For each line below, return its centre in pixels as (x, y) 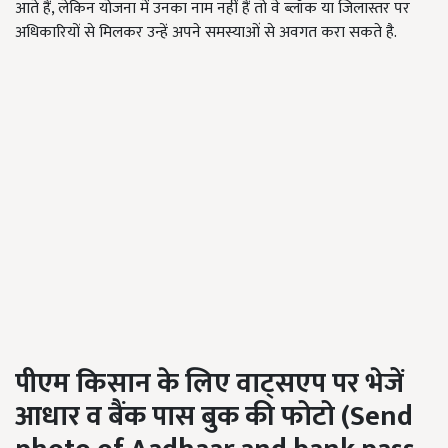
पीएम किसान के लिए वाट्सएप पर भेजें (209, 384)
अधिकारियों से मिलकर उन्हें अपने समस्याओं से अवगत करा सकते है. (206, 33)
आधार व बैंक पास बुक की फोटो (175, 417)
